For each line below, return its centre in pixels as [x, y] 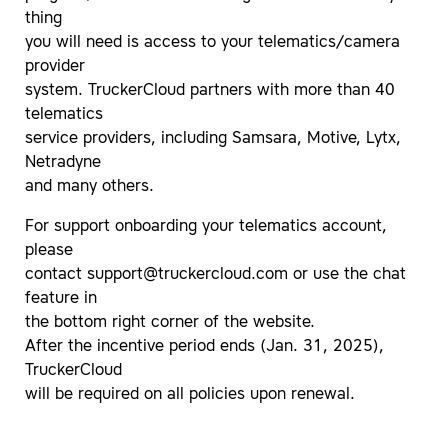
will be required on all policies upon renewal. [190, 395]
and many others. [89, 187]
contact [56, 275]
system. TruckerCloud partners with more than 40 [210, 91]
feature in [61, 299]
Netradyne [63, 163]
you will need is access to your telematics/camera [212, 43]
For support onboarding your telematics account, [206, 227]
